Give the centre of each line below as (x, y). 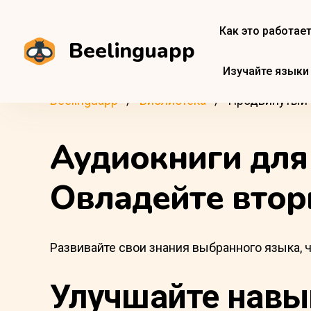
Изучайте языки (266, 71)
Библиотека (173, 100)
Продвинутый (268, 100)
